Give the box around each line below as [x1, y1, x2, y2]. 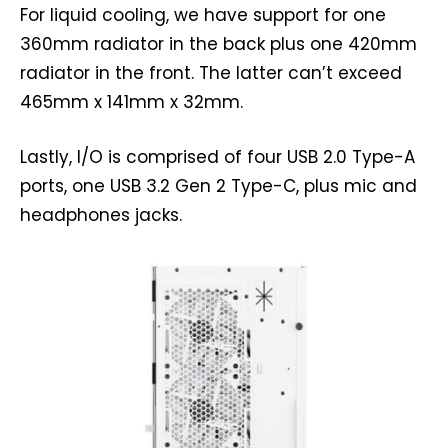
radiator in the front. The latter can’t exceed [20, 60, 402, 85]
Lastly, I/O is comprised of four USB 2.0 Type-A [20, 144, 415, 169]
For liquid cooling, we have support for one [20, 2, 386, 27]
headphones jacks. [20, 202, 182, 227]
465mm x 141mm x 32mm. [20, 89, 243, 114]
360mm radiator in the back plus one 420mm [20, 31, 417, 56]
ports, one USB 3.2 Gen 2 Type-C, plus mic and [20, 173, 417, 198]
